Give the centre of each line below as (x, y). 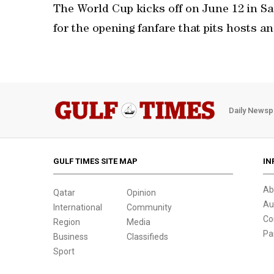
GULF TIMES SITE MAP (95, 161)
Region (67, 222)
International (78, 207)
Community (149, 207)
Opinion (141, 193)
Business (71, 237)
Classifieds (147, 237)
